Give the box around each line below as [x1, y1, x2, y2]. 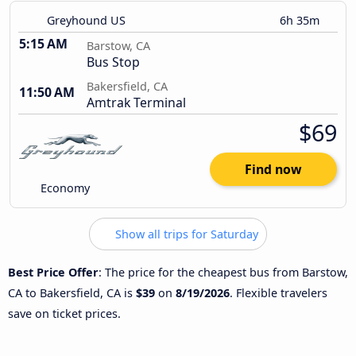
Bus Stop [87, 53, 140, 72]
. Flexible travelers [230, 284, 327, 300]
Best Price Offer [8, 264, 99, 280]
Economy [37, 180, 91, 196]
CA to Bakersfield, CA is [8, 284, 136, 300]
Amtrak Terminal [87, 94, 186, 112]
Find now [245, 161, 302, 179]
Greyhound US [47, 13, 126, 29]
